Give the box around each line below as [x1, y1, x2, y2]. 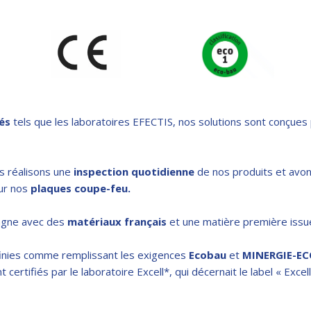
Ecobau [189, 247, 229, 262]
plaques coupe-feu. [31, 180, 131, 195]
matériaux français [67, 214, 167, 228]
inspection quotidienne [74, 164, 194, 178]
